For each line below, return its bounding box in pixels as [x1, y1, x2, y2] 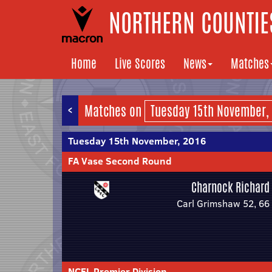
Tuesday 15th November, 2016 [68, 134, 206, 148]
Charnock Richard [191, 178, 270, 196]
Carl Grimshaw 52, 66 [177, 197, 270, 210]
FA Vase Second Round [68, 154, 172, 168]
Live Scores [115, 55, 165, 72]
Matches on [84, 101, 144, 121]
